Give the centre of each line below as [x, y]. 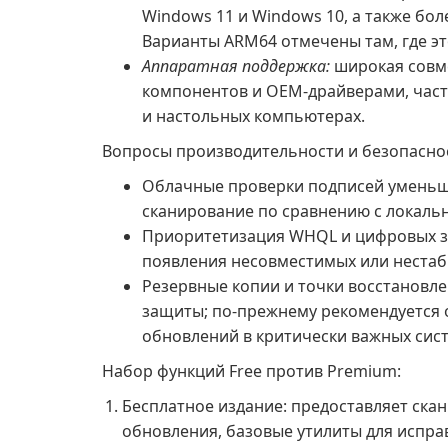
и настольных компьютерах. [253, 116]
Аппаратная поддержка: [236, 66]
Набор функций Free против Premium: [251, 371]
